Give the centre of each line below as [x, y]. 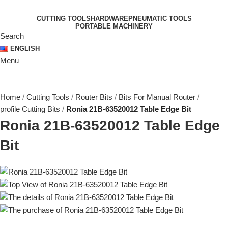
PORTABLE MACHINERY [114, 26]
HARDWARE [109, 19]
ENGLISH [25, 49]
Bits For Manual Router [157, 97]
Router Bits [94, 97]
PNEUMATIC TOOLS [160, 19]
